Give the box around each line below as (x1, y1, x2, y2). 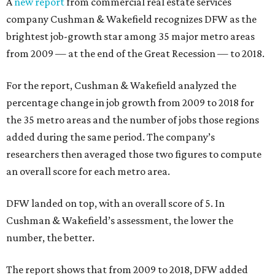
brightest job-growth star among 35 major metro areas (6, 30, 255, 42)
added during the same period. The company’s (6, 131, 215, 143)
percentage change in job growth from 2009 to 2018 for (6, 96, 254, 109)
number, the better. (6, 231, 95, 244)
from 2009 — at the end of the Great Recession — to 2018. (6, 47, 265, 60)
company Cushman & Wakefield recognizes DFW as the (6, 13, 257, 25)
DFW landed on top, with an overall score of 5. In (6, 197, 225, 209)
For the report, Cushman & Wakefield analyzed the (6, 79, 236, 91)
